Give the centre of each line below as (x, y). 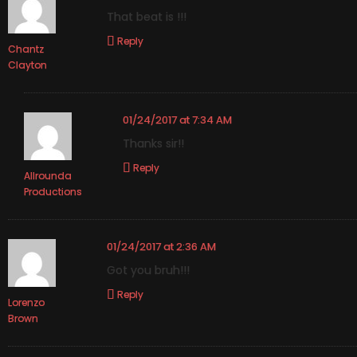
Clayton (27, 65)
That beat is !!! (147, 17)
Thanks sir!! (153, 144)
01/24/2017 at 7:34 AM (177, 120)
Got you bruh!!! (148, 271)
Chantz (26, 49)
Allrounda (48, 175)
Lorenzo (26, 302)
